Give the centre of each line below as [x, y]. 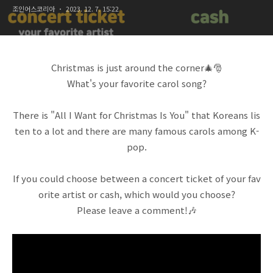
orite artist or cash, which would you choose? [136, 194]
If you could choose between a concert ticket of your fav [136, 178]
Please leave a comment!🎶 [136, 210]
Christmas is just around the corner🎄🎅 [136, 67]
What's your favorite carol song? [136, 83]
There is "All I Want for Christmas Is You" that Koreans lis [136, 115]
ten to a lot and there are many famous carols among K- [136, 131]
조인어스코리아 [34, 9]
